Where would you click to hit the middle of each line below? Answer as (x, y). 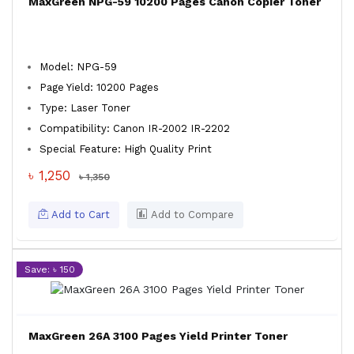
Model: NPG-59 (78, 67)
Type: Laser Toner (85, 108)
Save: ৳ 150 (50, 269)
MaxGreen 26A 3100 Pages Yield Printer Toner (158, 336)
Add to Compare (191, 215)
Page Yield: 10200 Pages (99, 87)
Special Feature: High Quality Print (126, 149)
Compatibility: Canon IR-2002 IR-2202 (135, 128)
